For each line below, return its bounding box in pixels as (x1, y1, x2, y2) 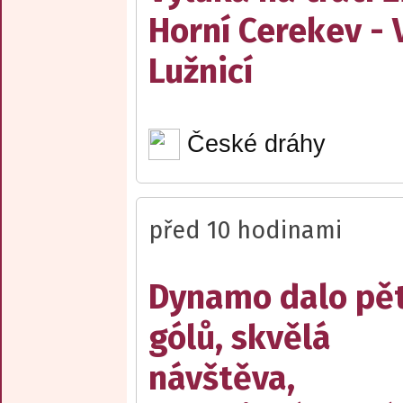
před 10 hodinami (148, 215, 342, 245)
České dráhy (186, 130, 326, 157)
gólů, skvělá (148, 317, 331, 358)
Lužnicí (148, 51, 253, 93)
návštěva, (148, 357, 295, 399)
